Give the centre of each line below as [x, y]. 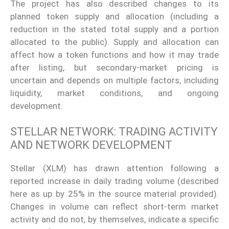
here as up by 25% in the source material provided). [114, 194]
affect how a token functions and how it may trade [114, 54]
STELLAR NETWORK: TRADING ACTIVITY [114, 132]
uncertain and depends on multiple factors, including [114, 80]
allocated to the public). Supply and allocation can [114, 42]
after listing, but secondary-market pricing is [114, 67]
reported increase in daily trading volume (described [114, 181]
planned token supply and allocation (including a [114, 16]
